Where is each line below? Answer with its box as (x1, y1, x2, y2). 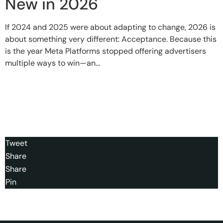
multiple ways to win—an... (5, 57, 100, 68)
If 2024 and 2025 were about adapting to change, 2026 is (5, 21, 216, 32)
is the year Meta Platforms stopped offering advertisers (5, 45, 206, 56)
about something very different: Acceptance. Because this (5, 33, 217, 44)
